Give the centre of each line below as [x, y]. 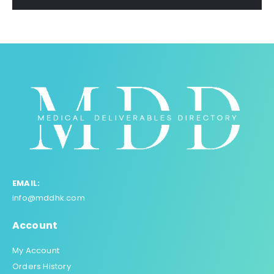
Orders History [42, 266]
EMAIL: [26, 183]
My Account [36, 250]
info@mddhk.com [49, 198]
